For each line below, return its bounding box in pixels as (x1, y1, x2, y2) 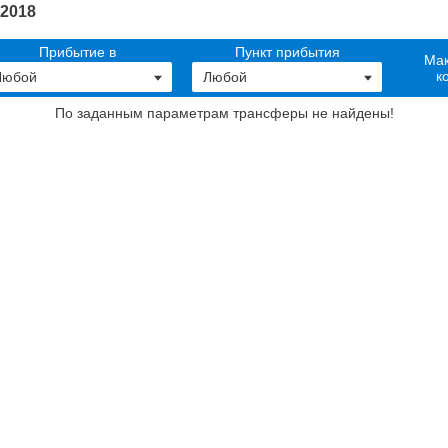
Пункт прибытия (234, 44, 340, 61)
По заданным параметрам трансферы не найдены (54, 105, 390, 122)
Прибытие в (38, 44, 116, 61)
